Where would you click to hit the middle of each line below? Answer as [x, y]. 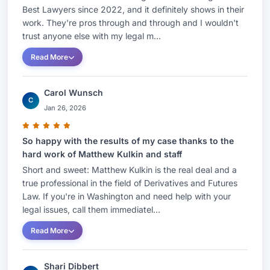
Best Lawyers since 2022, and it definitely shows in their [133, 9]
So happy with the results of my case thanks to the [128, 141]
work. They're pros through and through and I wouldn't [130, 23]
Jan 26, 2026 [65, 108]
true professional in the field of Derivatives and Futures [130, 183]
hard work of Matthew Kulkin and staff [102, 154]
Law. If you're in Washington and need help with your [127, 196]
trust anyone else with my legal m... [92, 36]
